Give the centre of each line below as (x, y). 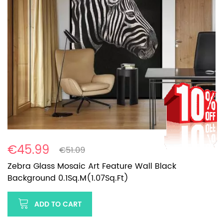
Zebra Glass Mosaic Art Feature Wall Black (92, 166)
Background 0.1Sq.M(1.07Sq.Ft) (68, 178)
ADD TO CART (58, 204)
